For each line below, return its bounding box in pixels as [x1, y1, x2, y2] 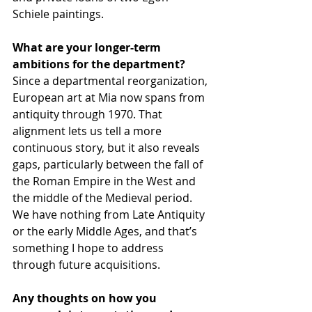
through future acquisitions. [13, 256, 160, 272]
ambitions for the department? [13, 56, 188, 72]
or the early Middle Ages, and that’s [13, 223, 200, 239]
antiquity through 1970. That [13, 106, 165, 122]
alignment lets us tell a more [13, 123, 164, 139]
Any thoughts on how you [13, 290, 159, 306]
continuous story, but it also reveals [13, 139, 203, 155]
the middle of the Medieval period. [13, 189, 195, 205]
